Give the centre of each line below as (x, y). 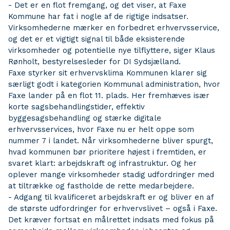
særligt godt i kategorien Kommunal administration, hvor (114, 84)
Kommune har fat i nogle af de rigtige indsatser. (98, 16)
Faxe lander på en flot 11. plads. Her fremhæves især (109, 95)
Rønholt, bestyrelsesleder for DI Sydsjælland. (94, 62)
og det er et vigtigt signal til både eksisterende (97, 39)
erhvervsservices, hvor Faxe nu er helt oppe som (101, 129)
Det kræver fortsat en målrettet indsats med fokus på (111, 220)
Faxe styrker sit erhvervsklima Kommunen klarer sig (108, 73)
